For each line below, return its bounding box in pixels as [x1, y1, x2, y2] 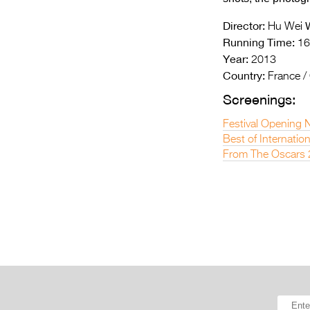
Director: [223, 19, 265, 33]
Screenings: [223, 91, 296, 108]
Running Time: [223, 35, 295, 49]
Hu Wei [265, 21, 302, 33]
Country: [223, 69, 265, 82]
